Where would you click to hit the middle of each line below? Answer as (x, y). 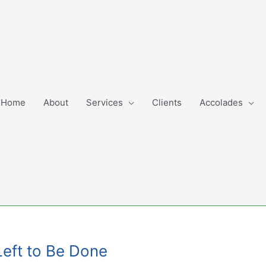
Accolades (221, 102)
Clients (167, 102)
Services (104, 102)
